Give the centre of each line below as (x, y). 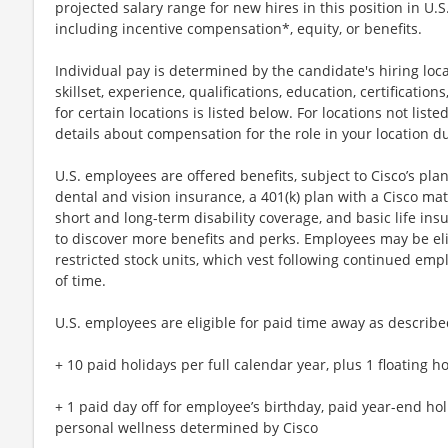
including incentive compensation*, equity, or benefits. (238, 28)
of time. (80, 280)
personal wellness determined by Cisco (186, 427)
